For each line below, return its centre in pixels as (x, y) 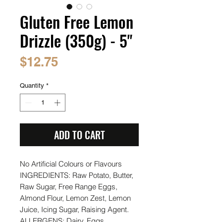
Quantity (32, 85)
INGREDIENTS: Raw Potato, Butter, (77, 175)
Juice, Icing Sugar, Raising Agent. (74, 209)
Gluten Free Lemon (77, 22)
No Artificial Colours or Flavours (71, 164)
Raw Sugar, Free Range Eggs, (69, 186)
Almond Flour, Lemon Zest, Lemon (75, 198)
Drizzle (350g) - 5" (76, 40)
